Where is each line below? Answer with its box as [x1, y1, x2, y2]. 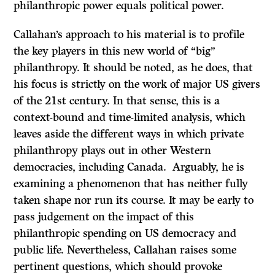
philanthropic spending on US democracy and [14, 227, 237, 241]
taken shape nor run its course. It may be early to [14, 193, 254, 207]
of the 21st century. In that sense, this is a [14, 94, 220, 108]
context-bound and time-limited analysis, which [14, 110, 246, 125]
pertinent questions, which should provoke [14, 260, 223, 274]
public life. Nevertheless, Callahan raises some [14, 243, 237, 257]
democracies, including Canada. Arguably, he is [14, 160, 245, 174]
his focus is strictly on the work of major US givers [14, 77, 261, 91]
